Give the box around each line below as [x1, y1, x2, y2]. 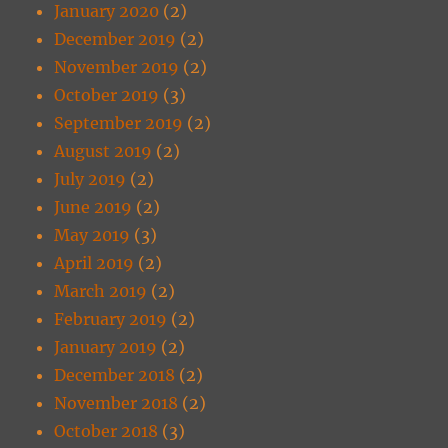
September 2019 [54, 113, 184, 134]
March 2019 [54, 281, 148, 302]
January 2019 [54, 337, 158, 358]
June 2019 [54, 197, 133, 218]
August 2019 [54, 141, 153, 162]
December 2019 [54, 29, 177, 50]
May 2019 [54, 225, 131, 246]
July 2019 [54, 169, 127, 190]
